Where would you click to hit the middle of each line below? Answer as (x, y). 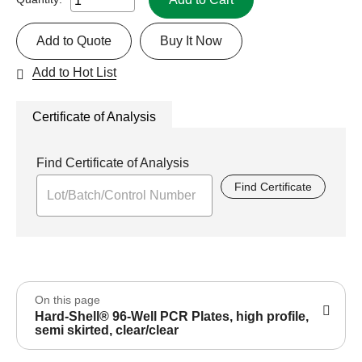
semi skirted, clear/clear (107, 330)
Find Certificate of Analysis (113, 162)
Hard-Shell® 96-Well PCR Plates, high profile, (172, 316)
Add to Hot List (74, 72)
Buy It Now (191, 40)
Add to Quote (74, 40)
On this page (67, 299)
